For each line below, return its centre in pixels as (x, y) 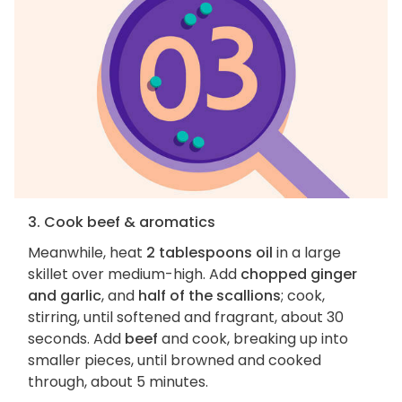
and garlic (65, 295)
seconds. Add (76, 338)
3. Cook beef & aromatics (122, 222)
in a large (307, 252)
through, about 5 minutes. (118, 381)
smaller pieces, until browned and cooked (175, 360)
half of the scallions (210, 295)
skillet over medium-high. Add (134, 274)
